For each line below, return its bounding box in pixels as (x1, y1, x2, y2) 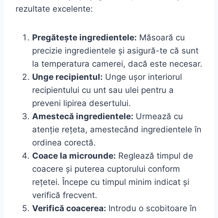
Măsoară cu (137, 32, 185, 42)
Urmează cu (133, 111, 183, 121)
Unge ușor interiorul (103, 72, 182, 82)
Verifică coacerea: (32, 203, 106, 213)
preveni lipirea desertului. (32, 98, 131, 108)
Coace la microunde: (32, 150, 116, 161)
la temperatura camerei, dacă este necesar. (32, 58, 202, 69)
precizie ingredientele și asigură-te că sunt (32, 45, 199, 55)
